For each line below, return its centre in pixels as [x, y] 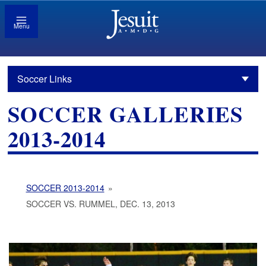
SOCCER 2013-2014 [65, 188]
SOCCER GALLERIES [126, 114]
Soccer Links [45, 79]
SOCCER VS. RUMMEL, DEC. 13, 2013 [100, 204]
